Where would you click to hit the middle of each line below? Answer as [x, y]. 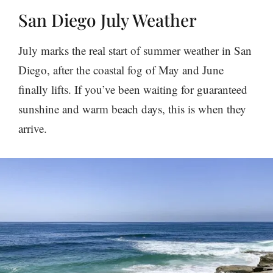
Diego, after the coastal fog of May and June [121, 70]
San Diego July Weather [108, 20]
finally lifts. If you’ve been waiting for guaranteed [133, 90]
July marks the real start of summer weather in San [135, 51]
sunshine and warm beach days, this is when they [132, 109]
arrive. [33, 129]
